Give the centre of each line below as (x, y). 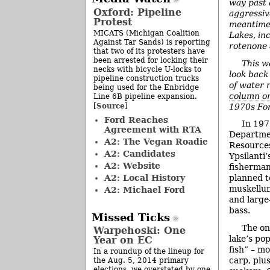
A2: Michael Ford (144, 190)
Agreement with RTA (152, 129)
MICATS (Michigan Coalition (146, 33)
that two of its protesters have (149, 51)
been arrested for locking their (151, 60)
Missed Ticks (130, 217)
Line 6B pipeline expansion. (145, 96)
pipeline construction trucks (146, 78)
